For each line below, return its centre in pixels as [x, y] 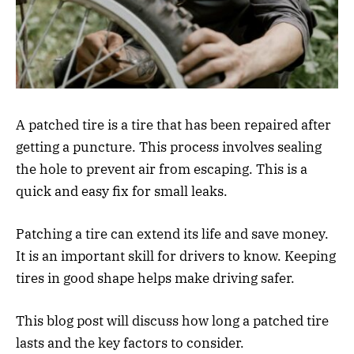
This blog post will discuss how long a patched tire [172, 320]
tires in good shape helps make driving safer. [155, 278]
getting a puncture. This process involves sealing [169, 147]
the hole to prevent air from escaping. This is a [162, 169]
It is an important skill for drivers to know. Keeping [176, 256]
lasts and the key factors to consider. [130, 343]
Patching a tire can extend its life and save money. [172, 233]
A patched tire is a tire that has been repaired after [173, 124]
